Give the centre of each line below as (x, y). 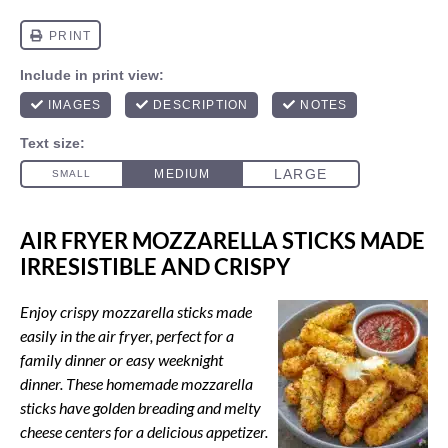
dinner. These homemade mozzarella (136, 383)
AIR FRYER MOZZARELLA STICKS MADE (222, 240)
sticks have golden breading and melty (140, 407)
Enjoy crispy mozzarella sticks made (136, 311)
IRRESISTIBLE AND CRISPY (155, 266)
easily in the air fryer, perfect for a (127, 335)
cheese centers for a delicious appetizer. (144, 431)
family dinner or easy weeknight (121, 359)
